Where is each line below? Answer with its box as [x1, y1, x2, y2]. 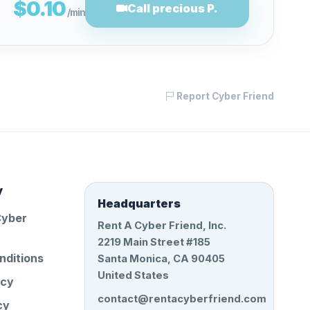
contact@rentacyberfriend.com [98, 293, 266, 305]
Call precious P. [127, 1, 218, 15]
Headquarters [98, 197, 181, 210]
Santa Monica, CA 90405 [98, 253, 225, 265]
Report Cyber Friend [174, 91, 274, 102]
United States [98, 269, 169, 282]
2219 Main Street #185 [98, 236, 210, 248]
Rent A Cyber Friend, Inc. [98, 219, 226, 232]
